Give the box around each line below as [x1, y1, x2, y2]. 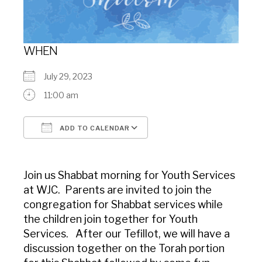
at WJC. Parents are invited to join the [23, 184, 212, 196]
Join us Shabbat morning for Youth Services [23, 169, 235, 182]
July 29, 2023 [44, 71, 99, 82]
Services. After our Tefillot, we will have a [23, 227, 230, 240]
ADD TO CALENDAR [58, 124, 130, 133]
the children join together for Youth [23, 213, 198, 226]
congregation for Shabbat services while [23, 198, 223, 211]
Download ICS [44, 144, 98, 154]
